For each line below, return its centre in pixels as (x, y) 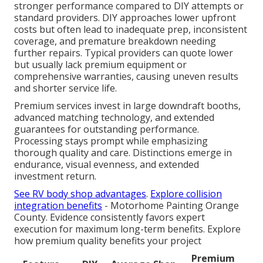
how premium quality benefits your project (108, 241)
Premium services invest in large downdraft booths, (127, 106)
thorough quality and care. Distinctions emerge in (123, 153)
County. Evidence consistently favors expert (109, 218)
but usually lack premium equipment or (100, 65)
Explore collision (186, 194)
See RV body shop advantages (80, 194)
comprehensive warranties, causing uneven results (126, 77)
